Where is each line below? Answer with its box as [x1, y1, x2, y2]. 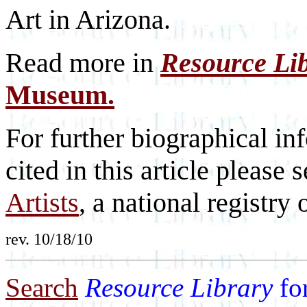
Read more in [5, 47, 160, 78]
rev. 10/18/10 [5, 230, 93, 248]
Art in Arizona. [5, 4, 171, 35]
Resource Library [85, 273, 280, 302]
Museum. [5, 79, 114, 110]
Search [5, 273, 78, 302]
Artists [5, 187, 79, 218]
